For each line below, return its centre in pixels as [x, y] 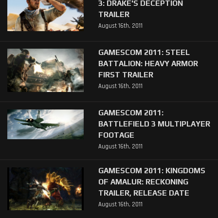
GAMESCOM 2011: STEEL [144, 52]
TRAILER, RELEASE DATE [144, 192]
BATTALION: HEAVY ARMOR [148, 63]
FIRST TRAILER [126, 74]
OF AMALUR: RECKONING [143, 181]
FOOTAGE [116, 135]
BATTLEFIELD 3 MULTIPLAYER [154, 123]
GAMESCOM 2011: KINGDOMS [152, 170]
